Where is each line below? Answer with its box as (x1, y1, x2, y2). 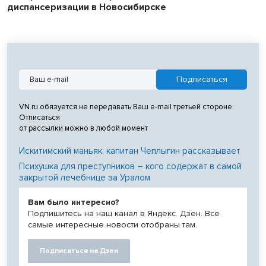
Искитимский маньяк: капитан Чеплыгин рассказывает (19, 145, 240, 156)
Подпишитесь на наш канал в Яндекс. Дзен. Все (28, 208, 220, 218)
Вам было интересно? (28, 197, 119, 207)
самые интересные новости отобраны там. (28, 219, 197, 230)
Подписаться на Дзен (40, 246, 118, 255)
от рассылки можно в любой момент (19, 123, 148, 133)
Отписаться (19, 112, 60, 122)
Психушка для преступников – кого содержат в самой (19, 160, 242, 172)
